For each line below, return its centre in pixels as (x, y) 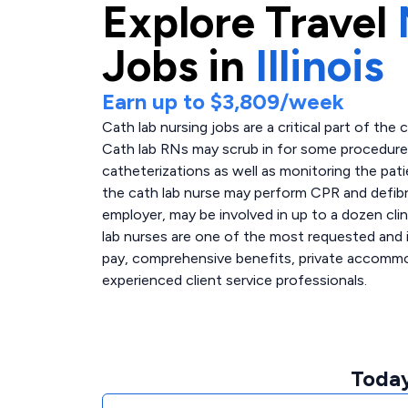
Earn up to (156, 102)
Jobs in (173, 66)
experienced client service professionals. (235, 280)
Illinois (319, 66)
